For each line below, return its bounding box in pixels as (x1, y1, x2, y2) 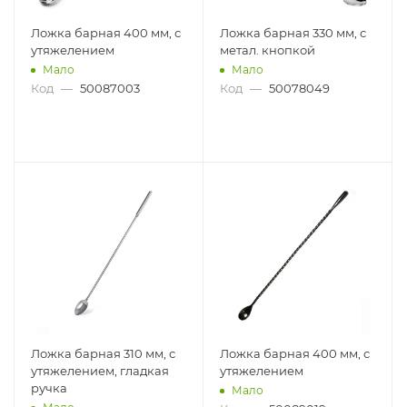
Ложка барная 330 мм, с (220, 25, 366, 40)
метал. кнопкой (220, 43, 315, 57)
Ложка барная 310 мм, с (31, 346, 175, 361)
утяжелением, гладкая (31, 363, 169, 378)
